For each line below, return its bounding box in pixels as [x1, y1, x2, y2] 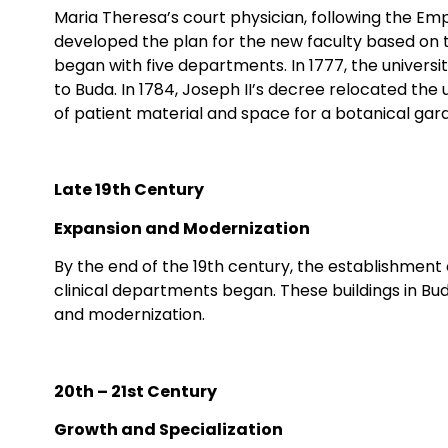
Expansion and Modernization [53, 216, 310, 240]
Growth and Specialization [53, 418, 283, 442]
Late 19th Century [53, 178, 204, 202]
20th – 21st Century [53, 379, 217, 403]
